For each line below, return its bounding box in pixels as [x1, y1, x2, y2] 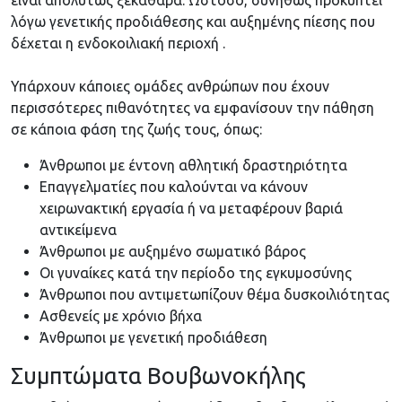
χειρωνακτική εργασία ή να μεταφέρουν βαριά [39, 200, 343, 217]
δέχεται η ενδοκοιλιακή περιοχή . [11, 35, 225, 52]
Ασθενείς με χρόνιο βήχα [39, 308, 202, 325]
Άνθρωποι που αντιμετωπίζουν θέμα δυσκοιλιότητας [39, 286, 389, 303]
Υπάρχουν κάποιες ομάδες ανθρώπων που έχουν [11, 78, 329, 95]
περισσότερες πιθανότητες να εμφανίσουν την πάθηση [11, 100, 374, 117]
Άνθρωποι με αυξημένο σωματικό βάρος [39, 243, 306, 260]
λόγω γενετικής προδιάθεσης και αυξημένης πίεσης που [11, 13, 375, 31]
